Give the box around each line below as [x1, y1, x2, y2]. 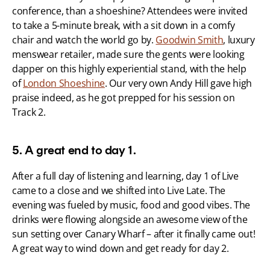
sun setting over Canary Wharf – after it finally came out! [12, 227, 256, 241]
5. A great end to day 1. [12, 143, 136, 158]
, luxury [223, 33, 255, 47]
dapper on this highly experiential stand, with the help [12, 62, 246, 76]
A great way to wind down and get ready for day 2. [12, 242, 229, 256]
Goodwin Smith [155, 33, 224, 47]
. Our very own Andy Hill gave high [104, 77, 253, 90]
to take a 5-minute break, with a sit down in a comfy [12, 19, 235, 33]
